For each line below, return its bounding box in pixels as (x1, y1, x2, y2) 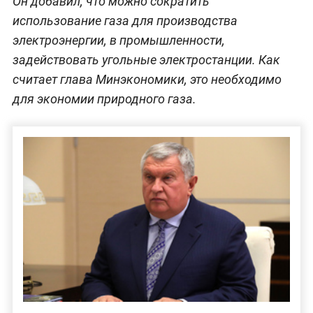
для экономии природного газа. (12, 92, 196, 107)
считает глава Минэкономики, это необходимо (12, 72, 282, 87)
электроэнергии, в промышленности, (12, 33, 225, 48)
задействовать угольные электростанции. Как (12, 52, 280, 68)
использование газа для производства (12, 13, 238, 29)
